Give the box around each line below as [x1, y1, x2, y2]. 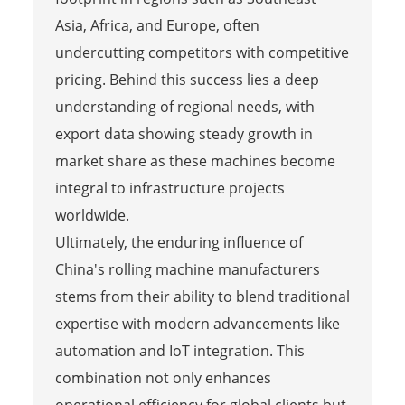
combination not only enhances [54, 368, 271, 389]
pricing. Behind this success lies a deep [54, 70, 319, 90]
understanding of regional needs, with [54, 97, 315, 118]
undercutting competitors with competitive [54, 42, 349, 63]
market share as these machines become [54, 151, 335, 172]
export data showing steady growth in [54, 124, 313, 145]
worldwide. [54, 205, 129, 226]
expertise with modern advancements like [54, 314, 340, 334]
